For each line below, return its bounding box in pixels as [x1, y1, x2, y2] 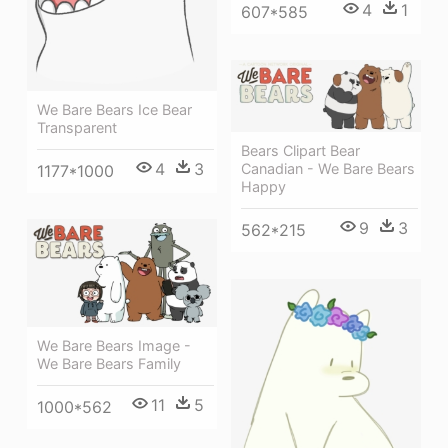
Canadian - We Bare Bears [241, 160, 415, 178]
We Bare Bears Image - [37, 336, 191, 354]
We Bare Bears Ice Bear [37, 100, 192, 118]
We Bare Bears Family [37, 354, 181, 372]
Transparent [37, 118, 117, 136]
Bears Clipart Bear [241, 142, 360, 160]
